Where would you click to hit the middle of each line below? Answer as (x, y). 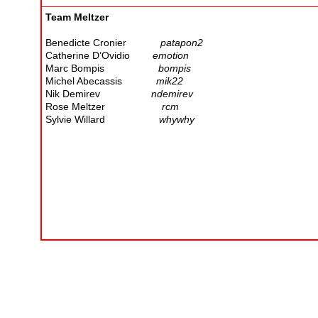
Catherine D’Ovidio (99, 56)
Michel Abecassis (101, 81)
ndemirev (172, 94)
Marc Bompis (102, 68)
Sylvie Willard (102, 120)
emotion (171, 56)
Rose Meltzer (101, 107)
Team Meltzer (77, 17)
